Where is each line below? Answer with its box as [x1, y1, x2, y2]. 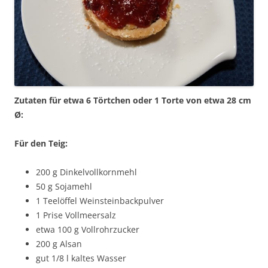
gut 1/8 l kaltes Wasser [36, 252, 126, 264]
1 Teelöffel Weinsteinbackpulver [36, 194, 164, 206]
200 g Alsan [36, 237, 82, 249]
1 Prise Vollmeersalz [36, 209, 116, 221]
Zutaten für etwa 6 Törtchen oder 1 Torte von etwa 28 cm [14, 94, 251, 106]
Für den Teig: [14, 137, 68, 149]
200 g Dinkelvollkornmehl [36, 166, 137, 178]
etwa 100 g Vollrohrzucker [36, 223, 139, 235]
